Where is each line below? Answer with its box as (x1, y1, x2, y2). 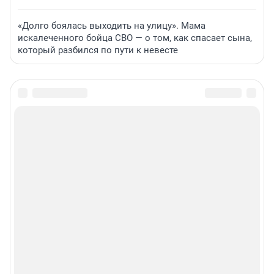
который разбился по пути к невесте (18, 44, 178, 56)
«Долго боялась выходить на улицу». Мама (18, 20, 206, 31)
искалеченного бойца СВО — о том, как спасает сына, (18, 32, 252, 43)
